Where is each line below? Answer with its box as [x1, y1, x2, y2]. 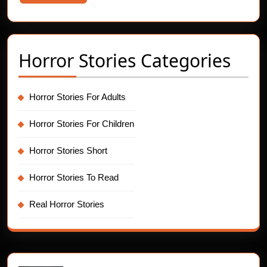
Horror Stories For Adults [29, 91, 126, 102]
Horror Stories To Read [29, 172, 119, 182]
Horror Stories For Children [29, 118, 134, 129]
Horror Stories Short [29, 145, 107, 156]
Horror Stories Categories [18, 48, 231, 73]
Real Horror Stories [29, 198, 104, 209]
